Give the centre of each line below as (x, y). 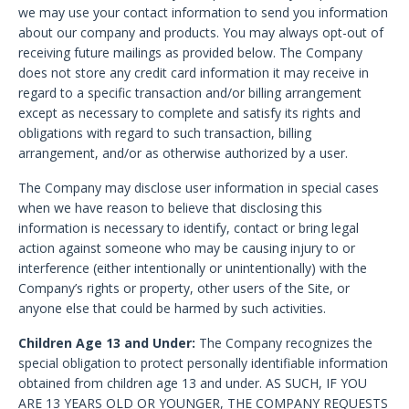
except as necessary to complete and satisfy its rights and (189, 113)
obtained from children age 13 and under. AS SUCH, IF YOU (193, 383)
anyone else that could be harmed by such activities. (172, 308)
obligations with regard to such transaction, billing (165, 133)
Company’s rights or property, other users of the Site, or (184, 288)
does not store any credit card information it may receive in (194, 73)
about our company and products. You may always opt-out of (201, 32)
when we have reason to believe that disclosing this (170, 208)
